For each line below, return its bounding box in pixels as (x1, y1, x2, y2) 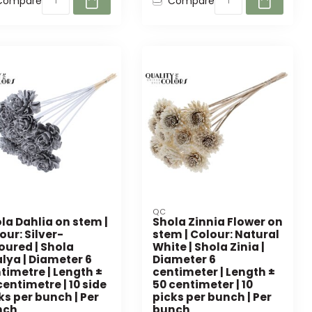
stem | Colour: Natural (152, 226, 279, 242)
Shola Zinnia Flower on (152, 214, 283, 229)
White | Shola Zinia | (152, 239, 265, 254)
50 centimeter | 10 (152, 276, 253, 292)
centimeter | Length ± (152, 264, 275, 279)
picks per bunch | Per (152, 289, 272, 304)
